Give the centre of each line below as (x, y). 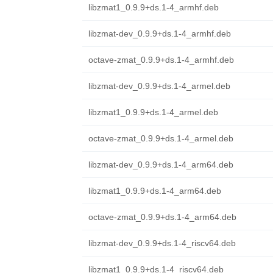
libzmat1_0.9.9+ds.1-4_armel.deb (153, 112)
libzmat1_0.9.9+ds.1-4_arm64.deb (154, 191)
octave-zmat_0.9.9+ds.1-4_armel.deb (161, 138)
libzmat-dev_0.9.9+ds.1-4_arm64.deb (161, 165)
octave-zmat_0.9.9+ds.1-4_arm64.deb (162, 217)
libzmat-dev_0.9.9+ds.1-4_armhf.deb (159, 34)
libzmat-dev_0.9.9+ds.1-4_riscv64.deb (162, 243)
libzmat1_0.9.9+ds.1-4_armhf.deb (153, 7)
